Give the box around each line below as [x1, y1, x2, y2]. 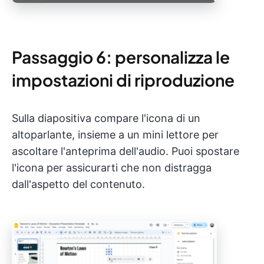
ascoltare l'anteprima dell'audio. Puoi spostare [12, 145, 239, 158]
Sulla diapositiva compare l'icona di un [12, 112, 200, 125]
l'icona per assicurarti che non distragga [12, 161, 212, 174]
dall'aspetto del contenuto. [12, 178, 145, 191]
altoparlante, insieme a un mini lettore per [12, 128, 219, 141]
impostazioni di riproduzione [12, 70, 235, 91]
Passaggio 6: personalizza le [12, 47, 230, 68]
